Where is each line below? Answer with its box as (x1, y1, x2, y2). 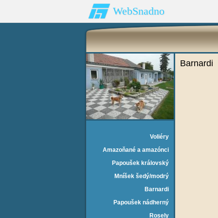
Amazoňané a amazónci (103, 146, 169, 153)
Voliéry (150, 133, 169, 140)
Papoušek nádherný (113, 199, 169, 206)
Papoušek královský (112, 160, 169, 166)
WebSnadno (113, 5, 164, 17)
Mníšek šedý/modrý (114, 173, 169, 180)
